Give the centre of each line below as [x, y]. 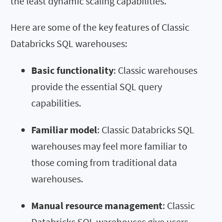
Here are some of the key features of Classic [100, 27]
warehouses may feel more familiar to [109, 146]
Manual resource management [97, 205]
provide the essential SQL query [97, 86]
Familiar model [64, 129]
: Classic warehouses [155, 70]
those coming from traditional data [104, 162]
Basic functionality [72, 70]
